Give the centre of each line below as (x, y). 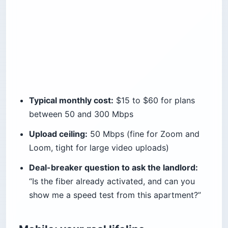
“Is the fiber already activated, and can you (112, 181)
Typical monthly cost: (71, 100)
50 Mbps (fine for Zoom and (144, 134)
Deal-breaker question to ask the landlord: (113, 167)
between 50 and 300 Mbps (81, 114)
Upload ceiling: (58, 134)
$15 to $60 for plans (154, 100)
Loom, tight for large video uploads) (99, 147)
